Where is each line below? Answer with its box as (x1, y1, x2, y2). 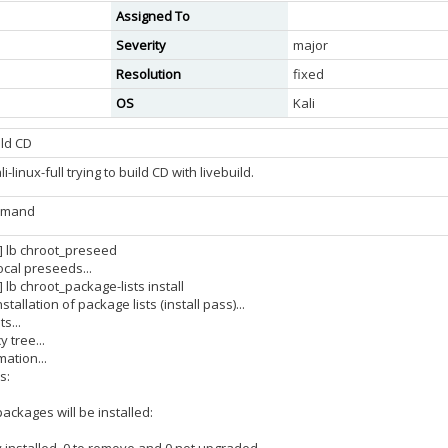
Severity (116, 36, 166, 54)
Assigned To (116, 7, 190, 25)
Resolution (116, 65, 181, 83)
